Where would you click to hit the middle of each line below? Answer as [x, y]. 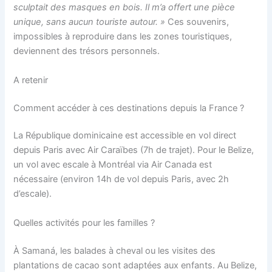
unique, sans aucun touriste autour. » [90, 22]
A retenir [31, 80]
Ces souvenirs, [197, 22]
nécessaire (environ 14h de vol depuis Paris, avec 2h [121, 179]
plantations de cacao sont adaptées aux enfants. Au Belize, [135, 265]
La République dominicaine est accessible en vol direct [125, 136]
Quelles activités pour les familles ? [84, 223]
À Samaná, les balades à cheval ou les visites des [115, 250]
